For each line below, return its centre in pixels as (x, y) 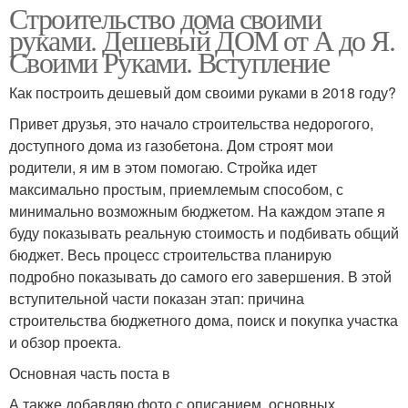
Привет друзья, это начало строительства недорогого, (191, 123)
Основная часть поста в (90, 372)
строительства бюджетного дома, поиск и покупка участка (204, 320)
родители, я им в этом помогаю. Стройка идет (163, 167)
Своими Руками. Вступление (169, 61)
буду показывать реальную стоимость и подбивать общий (204, 232)
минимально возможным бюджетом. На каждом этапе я (197, 210)
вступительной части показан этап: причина (157, 298)
